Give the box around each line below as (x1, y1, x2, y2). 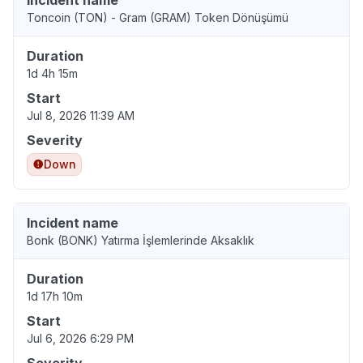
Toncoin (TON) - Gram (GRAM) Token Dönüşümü (27, 11, 288, 25)
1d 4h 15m (27, 66, 78, 81)
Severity (27, 132, 83, 149)
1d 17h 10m (27, 289, 83, 304)
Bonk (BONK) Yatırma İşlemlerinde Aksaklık (27, 233, 254, 248)
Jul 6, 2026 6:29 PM (27, 331, 134, 346)
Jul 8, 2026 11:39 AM (27, 109, 135, 123)
